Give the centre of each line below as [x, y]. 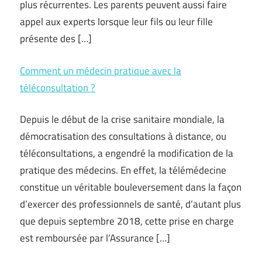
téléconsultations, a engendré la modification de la [127, 153]
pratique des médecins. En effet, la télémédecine [123, 170]
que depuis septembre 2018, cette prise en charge [127, 221]
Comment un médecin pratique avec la [101, 70]
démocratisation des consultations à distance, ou [123, 136]
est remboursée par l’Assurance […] [95, 238]
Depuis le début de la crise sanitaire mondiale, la [122, 119]
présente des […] [56, 39]
